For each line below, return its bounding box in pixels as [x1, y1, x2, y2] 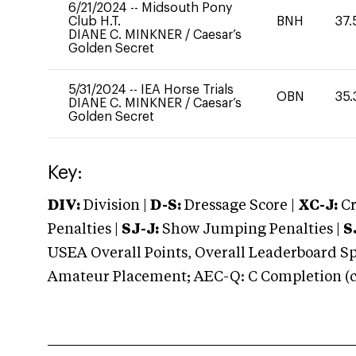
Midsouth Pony [141, 2, 232, 14]
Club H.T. [68, 15, 121, 28]
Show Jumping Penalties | [159, 222, 343, 237]
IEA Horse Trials [141, 83, 234, 96]
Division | [80, 199, 150, 213]
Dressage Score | [181, 199, 295, 213]
